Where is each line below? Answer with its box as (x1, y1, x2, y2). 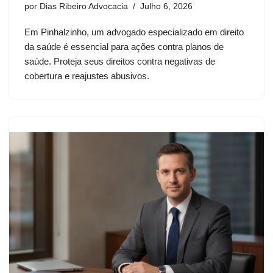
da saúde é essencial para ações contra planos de (24, 41, 224, 52)
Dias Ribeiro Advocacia (40, 2, 128, 12)
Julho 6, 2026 (140, 2, 193, 12)
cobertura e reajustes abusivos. (24, 71, 149, 82)
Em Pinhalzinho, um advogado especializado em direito (24, 27, 244, 38)
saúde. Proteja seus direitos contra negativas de (24, 56, 215, 67)
